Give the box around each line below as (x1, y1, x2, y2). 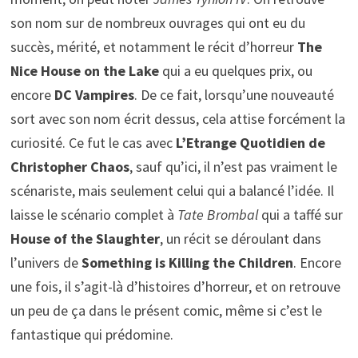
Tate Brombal (177, 205, 258, 224)
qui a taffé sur (257, 205, 343, 224)
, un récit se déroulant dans (159, 229, 321, 248)
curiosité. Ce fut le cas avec (10, 133, 176, 152)
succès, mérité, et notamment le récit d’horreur (10, 37, 297, 56)
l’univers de (10, 253, 82, 272)
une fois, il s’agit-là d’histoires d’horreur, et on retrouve (10, 276, 340, 296)
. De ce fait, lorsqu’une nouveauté (133, 85, 334, 104)
